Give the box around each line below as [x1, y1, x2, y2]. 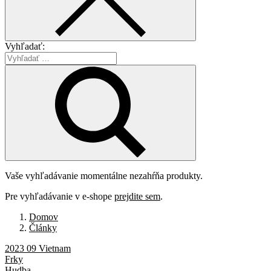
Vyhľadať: [5, 41, 45, 51]
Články [29, 222, 57, 233]
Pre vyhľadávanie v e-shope [5, 191, 114, 201]
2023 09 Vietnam [5, 243, 71, 253]
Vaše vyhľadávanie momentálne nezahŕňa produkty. [5, 170, 203, 181]
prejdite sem [114, 191, 160, 201]
